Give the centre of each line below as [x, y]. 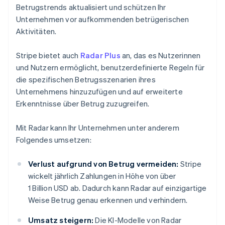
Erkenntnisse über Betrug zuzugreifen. [83, 104]
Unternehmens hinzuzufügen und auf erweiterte [99, 92]
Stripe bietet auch [48, 55]
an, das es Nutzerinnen [160, 55]
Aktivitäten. [36, 31]
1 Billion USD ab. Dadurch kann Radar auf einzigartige [118, 188]
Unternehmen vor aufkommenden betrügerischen [103, 19]
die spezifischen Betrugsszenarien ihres [86, 80]
